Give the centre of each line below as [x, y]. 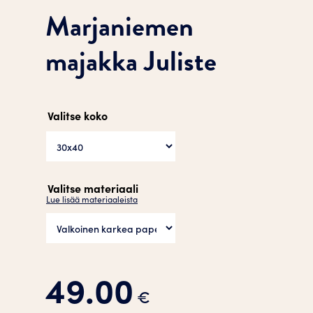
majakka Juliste [131, 61]
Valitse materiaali [93, 188]
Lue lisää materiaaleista [92, 199]
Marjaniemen [119, 26]
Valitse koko [78, 115]
